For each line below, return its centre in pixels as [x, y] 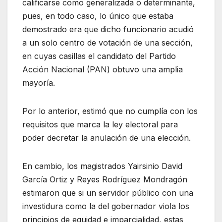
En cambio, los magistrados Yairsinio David [102, 166]
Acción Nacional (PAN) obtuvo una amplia [103, 69]
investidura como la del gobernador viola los [106, 206]
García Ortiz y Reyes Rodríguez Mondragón [105, 179]
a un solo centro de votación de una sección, [108, 42]
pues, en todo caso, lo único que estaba [98, 16]
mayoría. [39, 83]
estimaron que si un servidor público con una [108, 193]
